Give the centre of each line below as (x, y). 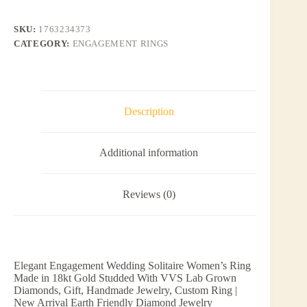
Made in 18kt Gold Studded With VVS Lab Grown (125, 278)
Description (149, 111)
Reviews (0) (149, 194)
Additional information (149, 153)
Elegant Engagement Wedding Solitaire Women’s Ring (132, 265)
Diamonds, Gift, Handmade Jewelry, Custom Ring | (125, 290)
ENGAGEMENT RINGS (120, 43)
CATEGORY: (43, 43)
